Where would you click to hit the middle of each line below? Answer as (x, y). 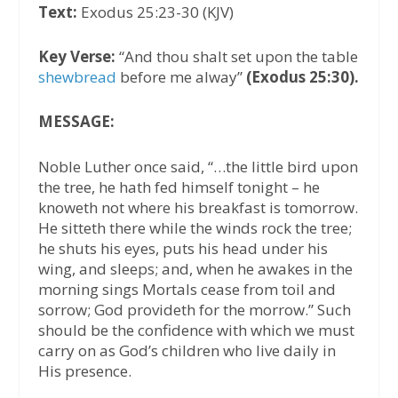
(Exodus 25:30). (302, 77)
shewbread (77, 77)
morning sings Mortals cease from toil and (187, 289)
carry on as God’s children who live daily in (187, 350)
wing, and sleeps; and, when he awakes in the (195, 268)
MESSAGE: (76, 122)
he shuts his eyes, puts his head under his (183, 248)
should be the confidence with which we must (196, 330)
